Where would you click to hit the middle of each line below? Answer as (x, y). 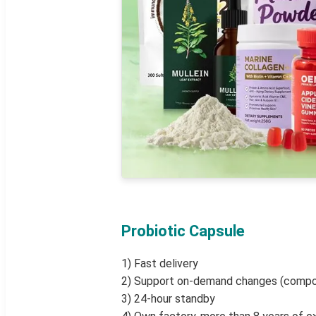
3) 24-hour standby (168, 299)
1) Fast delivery (160, 264)
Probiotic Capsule (183, 231)
